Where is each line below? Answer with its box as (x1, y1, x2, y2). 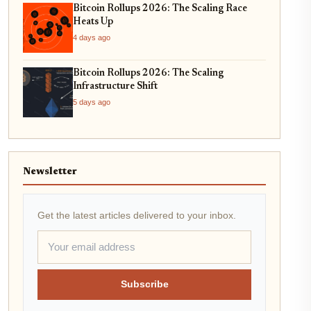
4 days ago (73, 33, 110, 42)
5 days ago (73, 97, 110, 106)
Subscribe (120, 278, 169, 289)
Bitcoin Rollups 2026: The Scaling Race (73, 3, 247, 14)
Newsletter (23, 166, 77, 177)
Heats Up (73, 17, 113, 27)
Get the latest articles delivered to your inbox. (37, 209, 236, 221)
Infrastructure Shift (73, 81, 158, 92)
